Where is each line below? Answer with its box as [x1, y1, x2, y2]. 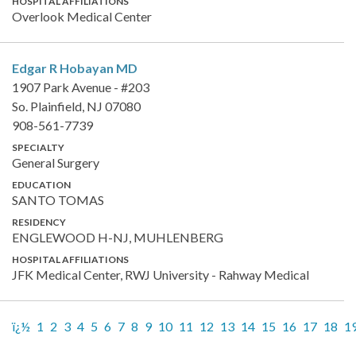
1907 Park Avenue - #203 [12, 79, 149, 95]
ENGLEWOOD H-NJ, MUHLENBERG [12, 229, 223, 245]
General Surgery [12, 154, 99, 170]
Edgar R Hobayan [12, 60, 116, 75]
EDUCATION [12, 178, 71, 191]
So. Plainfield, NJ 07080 [12, 98, 141, 114]
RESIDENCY [12, 215, 66, 228]
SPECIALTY [12, 141, 64, 153]
